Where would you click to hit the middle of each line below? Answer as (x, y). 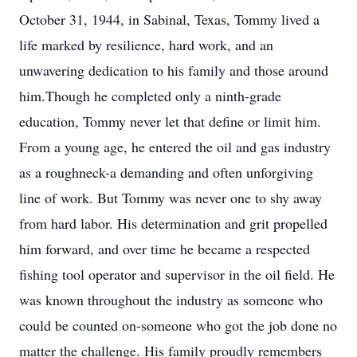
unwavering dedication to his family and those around (174, 70)
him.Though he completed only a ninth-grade (150, 96)
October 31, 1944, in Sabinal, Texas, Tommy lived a (169, 19)
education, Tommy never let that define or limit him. (170, 121)
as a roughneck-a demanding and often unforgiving (166, 172)
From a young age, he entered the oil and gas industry (175, 147)
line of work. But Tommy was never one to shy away (171, 198)
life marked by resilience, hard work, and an (146, 45)
